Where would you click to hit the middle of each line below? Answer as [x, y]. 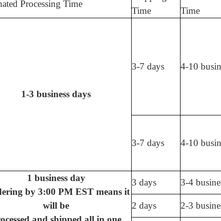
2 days [144, 206]
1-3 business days [56, 94]
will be [56, 206]
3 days [144, 183]
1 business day [56, 178]
